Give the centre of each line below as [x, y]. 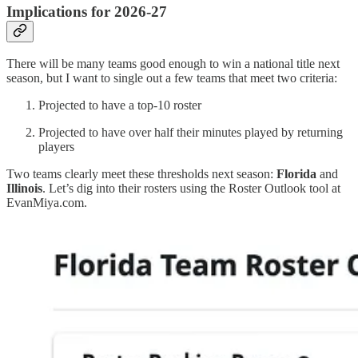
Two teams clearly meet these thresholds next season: [141, 174]
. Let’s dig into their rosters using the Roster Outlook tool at [191, 189]
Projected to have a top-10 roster [120, 105]
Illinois [24, 189]
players [56, 147]
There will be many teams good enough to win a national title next [173, 64]
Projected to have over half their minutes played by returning [191, 133]
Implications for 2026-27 [87, 11]
